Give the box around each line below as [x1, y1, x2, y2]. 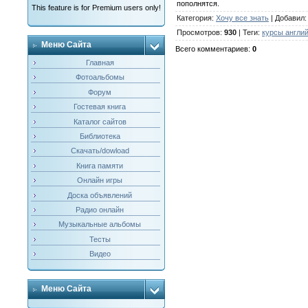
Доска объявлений [67, 190, 133, 199]
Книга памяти [76, 161, 124, 170]
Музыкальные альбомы [58, 220, 142, 229]
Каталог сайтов [73, 117, 126, 126]
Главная [85, 58, 114, 67]
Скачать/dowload [70, 146, 129, 155]
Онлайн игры [77, 176, 123, 185]
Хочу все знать [215, 14, 269, 23]
